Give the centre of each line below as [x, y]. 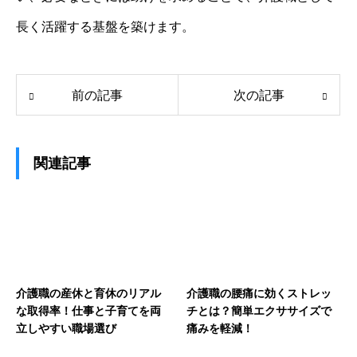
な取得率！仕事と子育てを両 [88, 310]
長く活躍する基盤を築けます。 [105, 26]
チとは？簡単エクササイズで [259, 310]
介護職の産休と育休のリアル [88, 293]
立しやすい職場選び [66, 328]
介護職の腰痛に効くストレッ [259, 293]
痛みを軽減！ [220, 328]
